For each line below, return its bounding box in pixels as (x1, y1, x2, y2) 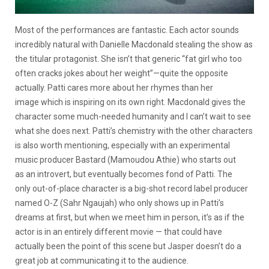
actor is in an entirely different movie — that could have (15, 226, 222, 237)
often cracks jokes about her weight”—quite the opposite (15, 68, 228, 78)
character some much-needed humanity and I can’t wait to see (15, 111, 251, 121)
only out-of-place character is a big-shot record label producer (15, 183, 248, 193)
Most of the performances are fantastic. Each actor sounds (15, 25, 239, 35)
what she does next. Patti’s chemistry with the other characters (15, 125, 253, 136)
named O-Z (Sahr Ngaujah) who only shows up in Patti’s (15, 198, 224, 208)
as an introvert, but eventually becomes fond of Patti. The (15, 169, 232, 179)
